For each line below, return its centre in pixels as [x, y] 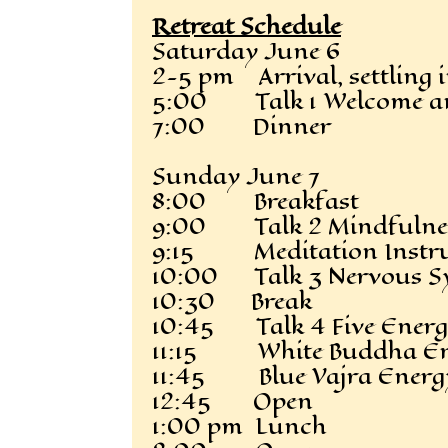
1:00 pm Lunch [239, 426]
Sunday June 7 [236, 176]
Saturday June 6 [246, 51]
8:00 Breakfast [255, 201]
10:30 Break [232, 301]
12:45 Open [232, 401]
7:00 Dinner [241, 126]
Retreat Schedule [246, 26]
